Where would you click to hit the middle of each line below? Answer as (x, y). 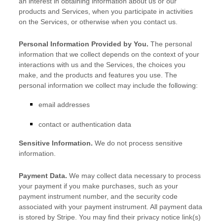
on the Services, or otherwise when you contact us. (98, 22)
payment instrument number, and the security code (98, 196)
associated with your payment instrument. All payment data (110, 207)
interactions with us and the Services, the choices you (102, 65)
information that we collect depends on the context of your (109, 54)
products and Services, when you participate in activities (106, 11)
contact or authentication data (85, 124)
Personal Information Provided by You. (84, 44)
